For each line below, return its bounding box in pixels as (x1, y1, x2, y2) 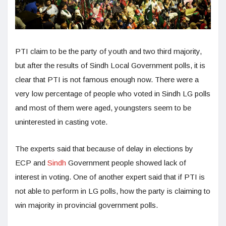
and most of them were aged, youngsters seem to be (15, 103, 191, 112)
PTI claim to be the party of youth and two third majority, (15, 46, 202, 55)
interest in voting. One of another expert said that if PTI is (15, 172, 205, 181)
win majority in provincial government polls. (15, 200, 158, 209)
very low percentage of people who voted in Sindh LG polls (15, 89, 210, 98)
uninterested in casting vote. (15, 117, 107, 126)
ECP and (15, 158, 47, 167)
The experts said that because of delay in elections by (15, 144, 193, 153)
